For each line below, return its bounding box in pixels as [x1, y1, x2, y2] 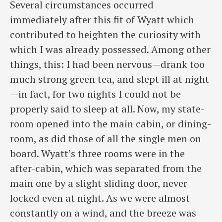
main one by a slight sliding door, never [10, 176, 187, 190]
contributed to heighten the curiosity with [10, 27, 201, 41]
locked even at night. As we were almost [10, 191, 190, 205]
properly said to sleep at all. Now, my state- [10, 102, 205, 115]
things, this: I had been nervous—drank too [10, 57, 205, 71]
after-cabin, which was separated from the [10, 161, 202, 175]
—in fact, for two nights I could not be [10, 87, 181, 101]
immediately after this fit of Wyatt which [10, 12, 194, 26]
